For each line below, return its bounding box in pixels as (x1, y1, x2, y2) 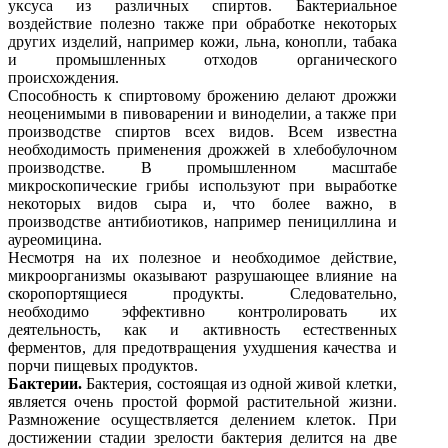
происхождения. (8, 68, 119, 86)
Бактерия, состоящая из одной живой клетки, (82, 374, 397, 392)
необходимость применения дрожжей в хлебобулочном (8, 140, 397, 158)
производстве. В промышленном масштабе (8, 158, 397, 176)
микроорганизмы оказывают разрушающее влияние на (8, 266, 397, 284)
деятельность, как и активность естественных (8, 320, 397, 338)
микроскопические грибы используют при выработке (8, 176, 397, 194)
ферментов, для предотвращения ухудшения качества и (8, 338, 397, 356)
